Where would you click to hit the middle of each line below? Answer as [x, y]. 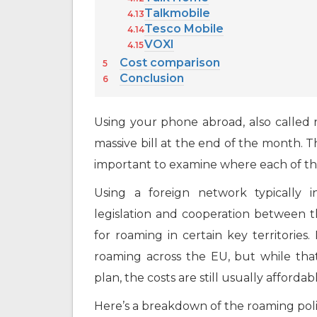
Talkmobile [177, 13]
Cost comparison [170, 63]
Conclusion [152, 79]
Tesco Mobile [184, 29]
